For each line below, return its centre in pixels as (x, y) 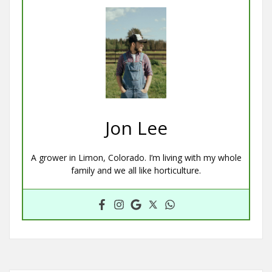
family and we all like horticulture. (136, 171)
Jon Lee (136, 128)
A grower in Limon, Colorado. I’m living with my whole (136, 158)
